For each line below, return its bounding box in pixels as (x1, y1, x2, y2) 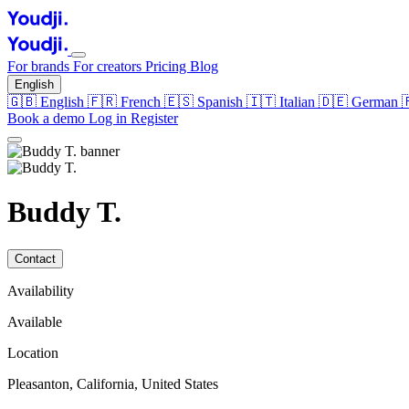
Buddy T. (7, 195, 121, 229)
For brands (7, 58, 73, 74)
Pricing (145, 58, 190, 74)
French (121, 94, 164, 110)
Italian (279, 94, 319, 110)
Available (7, 313, 62, 330)
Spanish (197, 94, 246, 110)
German (351, 94, 402, 110)
